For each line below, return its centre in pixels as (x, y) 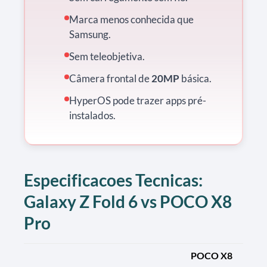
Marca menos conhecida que (131, 19)
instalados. (92, 115)
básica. (195, 78)
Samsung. (90, 34)
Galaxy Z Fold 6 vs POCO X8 (128, 201)
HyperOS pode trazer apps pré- (138, 100)
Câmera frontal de (110, 78)
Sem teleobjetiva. (107, 56)
